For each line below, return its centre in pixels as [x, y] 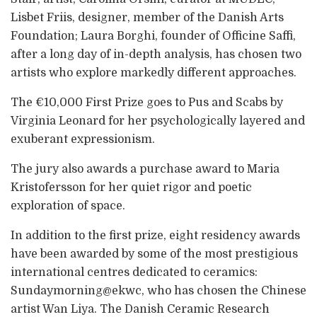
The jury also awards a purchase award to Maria [145, 169]
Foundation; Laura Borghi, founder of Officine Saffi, [153, 36]
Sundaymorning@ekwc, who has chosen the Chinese [158, 290]
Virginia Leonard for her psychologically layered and [158, 121]
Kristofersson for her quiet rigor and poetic [131, 187]
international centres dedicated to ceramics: [134, 272]
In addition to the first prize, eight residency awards [155, 235]
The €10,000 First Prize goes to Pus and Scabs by [147, 102]
